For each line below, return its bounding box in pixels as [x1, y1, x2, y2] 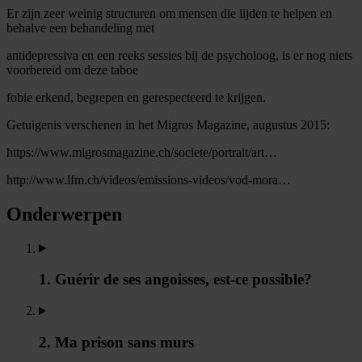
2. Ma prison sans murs [39, 333, 194, 351]
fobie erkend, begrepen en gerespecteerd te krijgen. [6, 90, 266, 104]
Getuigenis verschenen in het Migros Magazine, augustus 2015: [6, 117, 330, 132]
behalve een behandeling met [6, 20, 154, 35]
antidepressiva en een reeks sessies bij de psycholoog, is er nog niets [6, 48, 352, 62]
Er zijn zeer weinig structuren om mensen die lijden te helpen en [6, 6, 332, 20]
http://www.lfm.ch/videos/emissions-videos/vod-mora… [6, 172, 291, 187]
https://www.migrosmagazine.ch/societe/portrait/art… [6, 145, 277, 159]
